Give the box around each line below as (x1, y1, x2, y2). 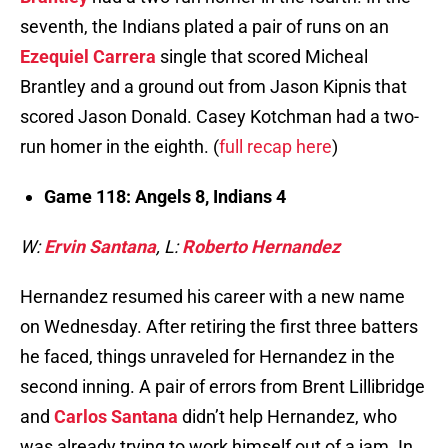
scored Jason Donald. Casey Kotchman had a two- (20, 106, 419, 128)
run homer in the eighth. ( (20, 136, 219, 158)
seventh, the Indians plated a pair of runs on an (20, 16, 389, 38)
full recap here (219, 136, 332, 158)
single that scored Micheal (156, 46, 368, 68)
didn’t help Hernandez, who (178, 406, 397, 428)
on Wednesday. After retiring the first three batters (20, 316, 418, 338)
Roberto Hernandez (182, 236, 340, 258)
